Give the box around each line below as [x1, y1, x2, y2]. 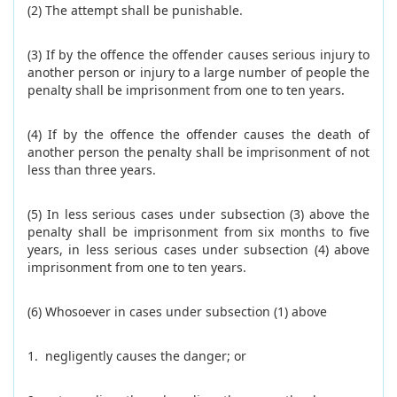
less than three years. [27, 161, 156, 178]
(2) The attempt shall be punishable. [27, 2, 243, 19]
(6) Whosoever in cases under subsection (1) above [27, 303, 327, 320]
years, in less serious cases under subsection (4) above [27, 241, 370, 258]
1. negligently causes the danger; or [27, 347, 246, 364]
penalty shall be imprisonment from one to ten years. [27, 82, 345, 98]
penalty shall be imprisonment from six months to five [27, 223, 370, 240]
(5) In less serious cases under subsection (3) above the [27, 206, 370, 222]
